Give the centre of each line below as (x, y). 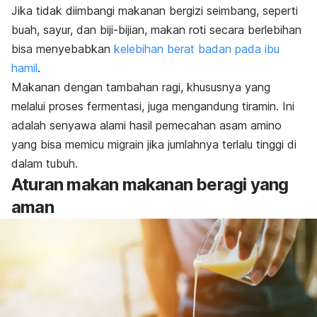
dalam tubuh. (45, 163)
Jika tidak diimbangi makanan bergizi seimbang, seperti (155, 10)
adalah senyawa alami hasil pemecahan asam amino (146, 125)
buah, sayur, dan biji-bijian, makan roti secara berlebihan (156, 29)
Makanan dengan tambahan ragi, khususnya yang (141, 87)
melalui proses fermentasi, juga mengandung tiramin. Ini (153, 106)
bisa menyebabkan (63, 48)
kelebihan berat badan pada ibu (197, 48)
